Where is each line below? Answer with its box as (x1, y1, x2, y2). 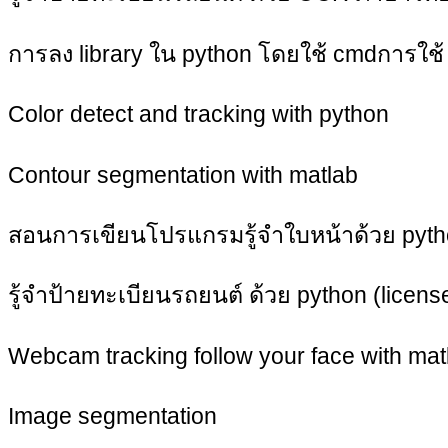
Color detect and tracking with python (8, 101, 389, 128)
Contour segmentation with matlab (8, 161, 358, 188)
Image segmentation (8, 403, 217, 430)
